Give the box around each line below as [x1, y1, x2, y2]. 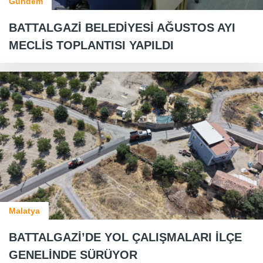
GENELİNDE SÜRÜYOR [9, 248, 137, 261]
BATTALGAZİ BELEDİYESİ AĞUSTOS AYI [9, 21, 235, 34]
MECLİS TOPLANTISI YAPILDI [9, 38, 174, 52]
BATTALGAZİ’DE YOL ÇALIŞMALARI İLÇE [9, 230, 242, 244]
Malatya [9, 205, 40, 215]
